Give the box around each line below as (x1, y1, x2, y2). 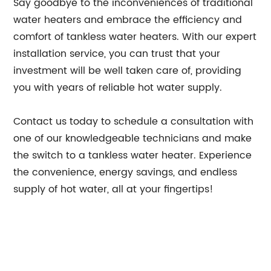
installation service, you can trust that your (13, 46, 221, 62)
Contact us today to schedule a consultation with (13, 114, 254, 129)
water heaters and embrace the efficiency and (13, 12, 243, 28)
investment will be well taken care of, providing (13, 63, 242, 79)
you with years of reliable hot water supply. (13, 80, 223, 96)
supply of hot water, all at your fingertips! (13, 181, 214, 197)
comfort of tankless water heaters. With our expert (13, 29, 257, 45)
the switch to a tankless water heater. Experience (13, 148, 252, 163)
